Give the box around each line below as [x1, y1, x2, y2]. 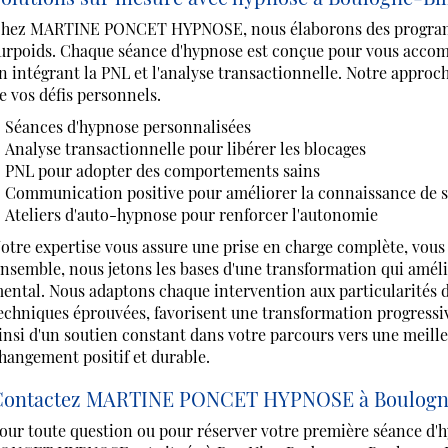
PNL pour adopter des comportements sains [4, 160, 320, 181]
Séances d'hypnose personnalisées [4, 116, 251, 137]
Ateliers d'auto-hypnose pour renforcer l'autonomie [4, 204, 378, 225]
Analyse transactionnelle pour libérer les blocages [4, 138, 366, 159]
